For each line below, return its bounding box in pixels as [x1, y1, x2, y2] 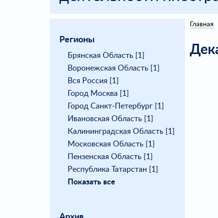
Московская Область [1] [68, 140, 155, 148]
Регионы [59, 35, 94, 44]
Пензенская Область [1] [68, 152, 153, 161]
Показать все [68, 178, 115, 186]
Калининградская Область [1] [68, 127, 175, 135]
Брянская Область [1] [68, 51, 145, 59]
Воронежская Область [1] [68, 64, 160, 72]
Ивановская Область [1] [68, 114, 153, 123]
